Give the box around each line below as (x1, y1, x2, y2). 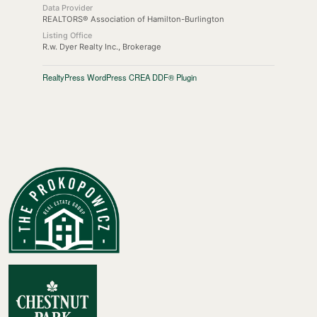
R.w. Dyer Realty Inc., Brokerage (42, 41, 161, 52)
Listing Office (42, 30, 92, 40)
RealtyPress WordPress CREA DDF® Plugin (42, 71, 197, 83)
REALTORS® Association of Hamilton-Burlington (42, 13, 224, 24)
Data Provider (42, 2, 93, 13)
